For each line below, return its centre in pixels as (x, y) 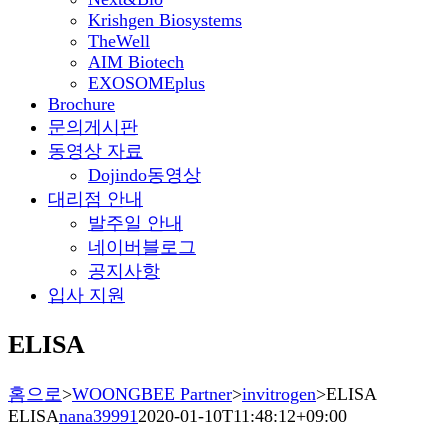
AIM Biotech (136, 61)
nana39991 (98, 415)
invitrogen (279, 393)
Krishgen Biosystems (165, 19)
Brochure (81, 103)
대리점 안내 (95, 198)
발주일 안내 (135, 222)
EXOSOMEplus (146, 82)
